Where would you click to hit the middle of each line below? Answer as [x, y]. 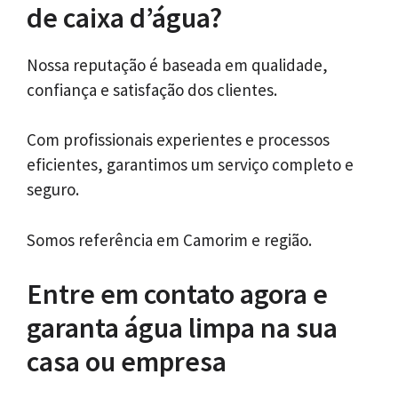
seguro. [53, 190]
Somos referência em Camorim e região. [169, 239]
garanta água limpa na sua [182, 328]
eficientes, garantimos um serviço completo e [190, 165]
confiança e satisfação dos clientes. [152, 89]
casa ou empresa [127, 362]
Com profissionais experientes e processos [178, 140]
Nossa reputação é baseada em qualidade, [177, 64]
